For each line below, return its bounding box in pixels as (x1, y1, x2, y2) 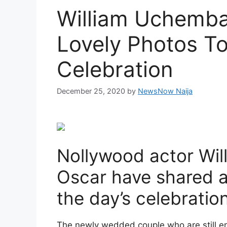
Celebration (57, 56, 173, 82)
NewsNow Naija (138, 87, 193, 96)
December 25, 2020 (57, 87, 125, 96)
